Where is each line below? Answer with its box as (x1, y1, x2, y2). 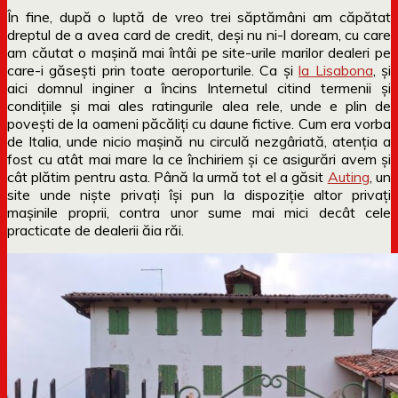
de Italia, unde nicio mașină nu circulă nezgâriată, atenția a (7, 131, 391, 150)
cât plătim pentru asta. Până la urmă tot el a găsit (7, 167, 328, 186)
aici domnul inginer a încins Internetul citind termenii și (7, 78, 391, 97)
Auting (327, 167, 370, 186)
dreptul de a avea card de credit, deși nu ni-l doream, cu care (7, 25, 391, 44)
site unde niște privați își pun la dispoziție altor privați (7, 185, 391, 203)
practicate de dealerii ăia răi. (7, 220, 184, 239)
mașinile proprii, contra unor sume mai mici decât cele (7, 203, 391, 221)
